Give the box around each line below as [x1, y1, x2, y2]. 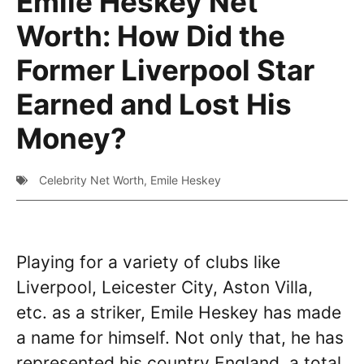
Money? [16, 121, 127, 155]
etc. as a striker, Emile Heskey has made [16, 302, 341, 323]
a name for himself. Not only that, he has [16, 327, 344, 348]
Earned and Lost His [16, 87, 292, 121]
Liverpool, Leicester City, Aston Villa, [16, 277, 313, 297]
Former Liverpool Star [16, 53, 314, 87]
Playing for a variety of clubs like [16, 252, 280, 272]
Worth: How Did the [16, 19, 285, 53]
